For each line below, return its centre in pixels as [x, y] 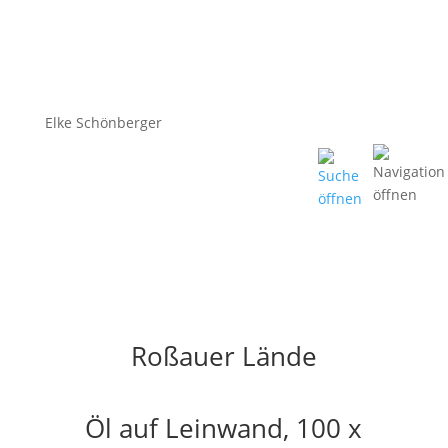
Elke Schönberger [103, 122]
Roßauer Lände [223, 356]
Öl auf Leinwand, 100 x [224, 428]
